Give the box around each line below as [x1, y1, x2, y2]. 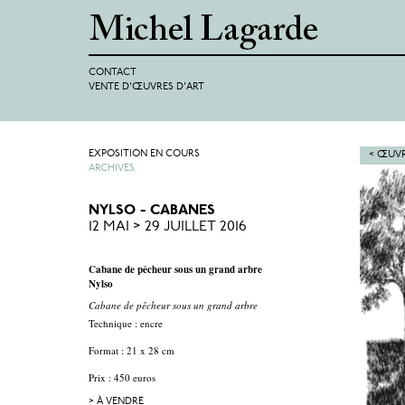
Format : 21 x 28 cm [89, 344, 174, 357]
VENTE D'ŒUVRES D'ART [89, 82, 204, 92]
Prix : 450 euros [89, 371, 159, 384]
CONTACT [89, 68, 137, 78]
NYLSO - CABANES [89, 203, 215, 218]
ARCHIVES [89, 164, 135, 174]
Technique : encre [89, 316, 163, 330]
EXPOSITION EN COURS [89, 149, 200, 159]
